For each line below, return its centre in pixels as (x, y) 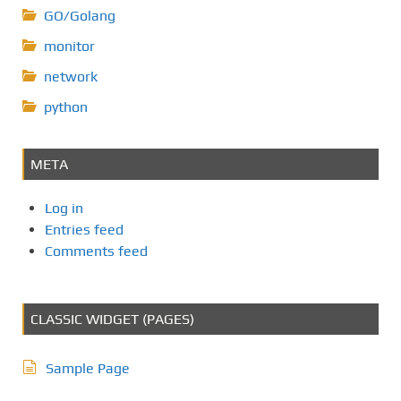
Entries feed (84, 229)
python (66, 107)
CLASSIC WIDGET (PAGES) (112, 319)
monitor (69, 46)
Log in (64, 208)
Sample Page (88, 368)
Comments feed (96, 251)
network (71, 76)
